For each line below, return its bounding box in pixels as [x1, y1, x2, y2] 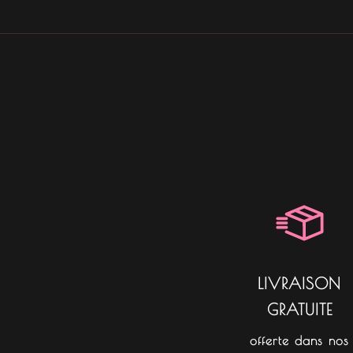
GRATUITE [266, 300, 333, 319]
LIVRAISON [258, 274, 342, 293]
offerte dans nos [250, 333, 350, 348]
